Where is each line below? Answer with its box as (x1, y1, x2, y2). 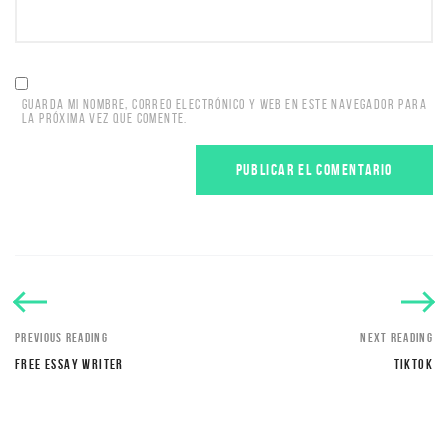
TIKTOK (393, 356, 433, 372)
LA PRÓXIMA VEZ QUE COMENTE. (22, 111, 188, 126)
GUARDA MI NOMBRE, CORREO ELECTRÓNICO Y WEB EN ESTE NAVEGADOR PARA (22, 97, 427, 112)
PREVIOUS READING (15, 330, 108, 345)
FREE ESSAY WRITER (15, 356, 124, 372)
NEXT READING (360, 330, 433, 345)
